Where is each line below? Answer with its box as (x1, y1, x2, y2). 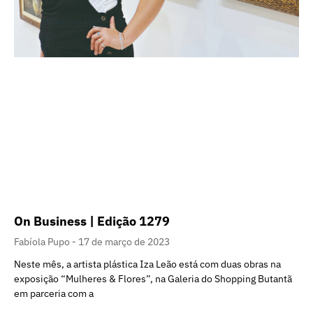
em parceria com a (14, 287, 94, 300)
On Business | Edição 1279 (14, 213, 170, 230)
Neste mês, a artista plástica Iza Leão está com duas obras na (14, 258, 281, 271)
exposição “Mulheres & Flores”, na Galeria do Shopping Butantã (14, 272, 292, 286)
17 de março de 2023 (78, 235, 170, 249)
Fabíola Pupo (14, 235, 72, 249)
